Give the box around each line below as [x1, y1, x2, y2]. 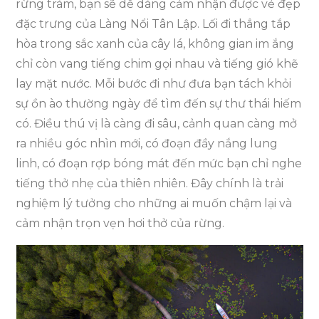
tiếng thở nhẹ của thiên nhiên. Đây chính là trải [16, 177, 284, 191]
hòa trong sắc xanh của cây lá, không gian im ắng [16, 37, 295, 51]
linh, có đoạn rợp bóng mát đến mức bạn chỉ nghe [16, 157, 303, 171]
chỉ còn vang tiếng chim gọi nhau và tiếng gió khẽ [16, 57, 299, 71]
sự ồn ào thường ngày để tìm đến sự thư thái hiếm [16, 97, 302, 111]
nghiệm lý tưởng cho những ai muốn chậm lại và [16, 197, 293, 211]
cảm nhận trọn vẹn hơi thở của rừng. [16, 216, 225, 231]
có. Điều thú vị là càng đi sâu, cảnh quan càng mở [16, 117, 298, 131]
